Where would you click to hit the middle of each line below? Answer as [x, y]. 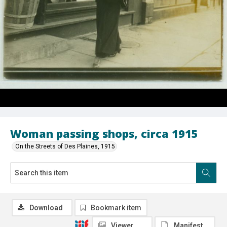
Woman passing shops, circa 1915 [104, 133]
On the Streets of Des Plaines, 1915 [65, 146]
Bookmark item [116, 207]
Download [46, 207]
